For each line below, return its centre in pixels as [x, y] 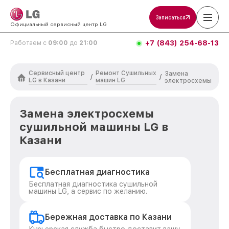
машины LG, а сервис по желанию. [88, 191]
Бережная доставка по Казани [108, 217]
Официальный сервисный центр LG [59, 24]
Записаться [171, 17]
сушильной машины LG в [94, 127]
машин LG [110, 80]
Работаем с [29, 43]
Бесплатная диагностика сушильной [93, 184]
